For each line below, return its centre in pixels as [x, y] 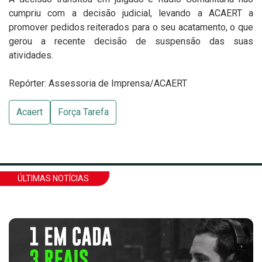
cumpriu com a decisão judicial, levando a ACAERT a [131, 13]
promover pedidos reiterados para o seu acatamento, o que [131, 27]
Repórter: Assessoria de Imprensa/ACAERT [98, 83]
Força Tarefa [83, 112]
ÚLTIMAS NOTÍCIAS [53, 178]
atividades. [31, 55]
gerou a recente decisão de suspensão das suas [131, 41]
